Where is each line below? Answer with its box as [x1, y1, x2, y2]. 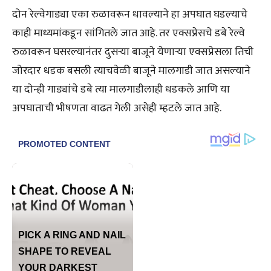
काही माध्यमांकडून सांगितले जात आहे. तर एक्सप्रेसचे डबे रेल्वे [12, 24, 245, 42]
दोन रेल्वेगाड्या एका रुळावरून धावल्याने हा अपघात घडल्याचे [12, 5, 247, 24]
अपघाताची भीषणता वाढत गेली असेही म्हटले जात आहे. [12, 99, 221, 117]
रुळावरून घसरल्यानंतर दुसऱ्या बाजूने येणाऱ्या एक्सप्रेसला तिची [12, 42, 253, 61]
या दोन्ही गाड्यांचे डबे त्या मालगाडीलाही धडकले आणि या [12, 80, 230, 99]
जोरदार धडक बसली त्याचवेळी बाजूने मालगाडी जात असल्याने [12, 61, 250, 80]
